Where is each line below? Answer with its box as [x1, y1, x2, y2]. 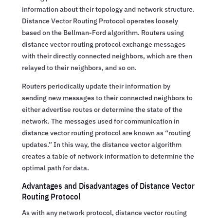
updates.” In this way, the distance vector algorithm [21, 140, 182, 149]
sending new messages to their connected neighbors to [21, 93, 193, 102]
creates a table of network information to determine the [21, 151, 194, 161]
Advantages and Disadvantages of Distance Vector [21, 180, 195, 191]
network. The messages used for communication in [21, 116, 180, 126]
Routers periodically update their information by [21, 81, 170, 91]
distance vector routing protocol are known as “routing [21, 128, 191, 137]
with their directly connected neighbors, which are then [21, 51, 192, 60]
